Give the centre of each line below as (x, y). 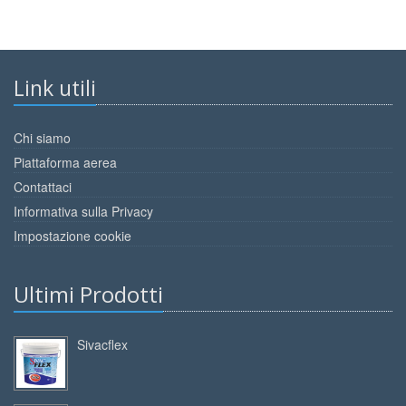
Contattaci (43, 187)
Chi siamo (42, 138)
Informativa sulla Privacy (83, 212)
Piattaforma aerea (65, 163)
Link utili (55, 88)
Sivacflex (102, 345)
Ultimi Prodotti (88, 295)
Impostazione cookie (72, 236)
